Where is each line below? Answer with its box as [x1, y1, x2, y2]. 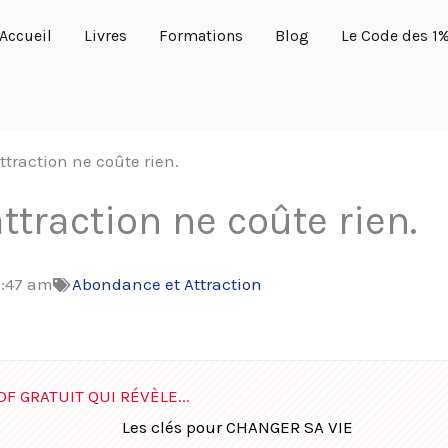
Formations [158, 25, 243, 45]
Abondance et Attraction [72, 274, 262, 294]
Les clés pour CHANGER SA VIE [121, 417, 353, 437]
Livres [83, 25, 127, 45]
